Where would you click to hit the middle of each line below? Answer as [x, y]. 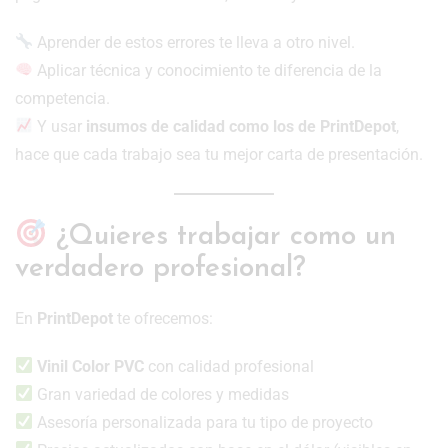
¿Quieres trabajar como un [221, 236]
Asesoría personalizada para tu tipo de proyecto [203, 422]
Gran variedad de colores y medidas [161, 394]
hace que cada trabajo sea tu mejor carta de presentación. [219, 154]
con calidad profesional [229, 366]
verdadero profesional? [160, 268]
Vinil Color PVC [91, 366]
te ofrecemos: [163, 318]
